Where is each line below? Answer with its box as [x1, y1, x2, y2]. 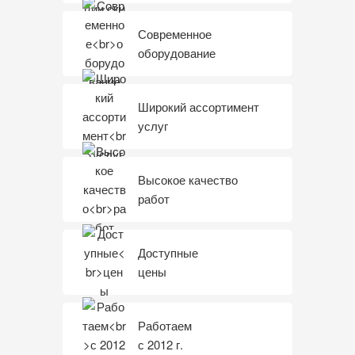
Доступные [138, 243, 198, 261]
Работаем [138, 316, 192, 334]
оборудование [138, 44, 216, 61]
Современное [138, 25, 212, 42]
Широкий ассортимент [138, 97, 259, 115]
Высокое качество [138, 170, 238, 188]
